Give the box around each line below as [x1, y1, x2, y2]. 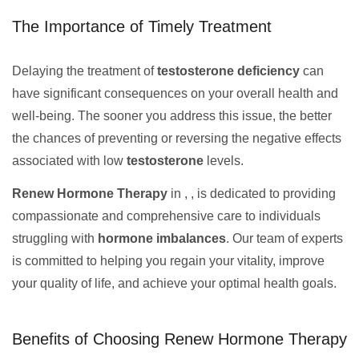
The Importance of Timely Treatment [12, 18, 272, 35]
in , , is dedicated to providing [167, 187, 336, 200]
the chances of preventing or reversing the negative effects [12, 131, 341, 145]
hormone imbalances [98, 232, 226, 245]
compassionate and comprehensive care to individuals [12, 209, 321, 223]
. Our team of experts [226, 232, 343, 245]
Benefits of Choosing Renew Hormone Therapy [12, 330, 347, 348]
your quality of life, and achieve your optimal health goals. [12, 276, 337, 290]
